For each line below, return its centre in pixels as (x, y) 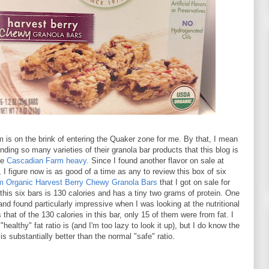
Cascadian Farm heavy (47, 161)
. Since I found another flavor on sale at (155, 161)
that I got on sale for (194, 183)
